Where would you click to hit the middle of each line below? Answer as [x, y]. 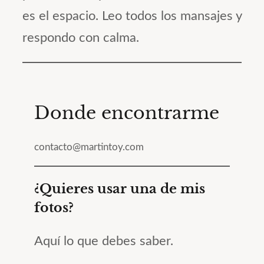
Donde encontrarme [127, 113]
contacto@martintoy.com [89, 147]
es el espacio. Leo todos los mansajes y [132, 16]
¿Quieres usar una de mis [120, 189]
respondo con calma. [81, 37]
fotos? [54, 207]
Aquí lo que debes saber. [104, 241]
